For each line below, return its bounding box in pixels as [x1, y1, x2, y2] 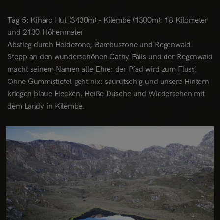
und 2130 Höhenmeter [7, 27, 83, 37]
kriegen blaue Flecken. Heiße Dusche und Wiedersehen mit [7, 89, 205, 99]
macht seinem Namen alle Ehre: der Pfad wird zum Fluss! [7, 64, 197, 74]
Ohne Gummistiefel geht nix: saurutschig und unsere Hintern [7, 77, 209, 86]
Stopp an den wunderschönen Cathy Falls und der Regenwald [7, 52, 213, 62]
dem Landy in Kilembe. [7, 101, 84, 111]
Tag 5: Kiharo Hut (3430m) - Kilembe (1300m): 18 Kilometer [7, 15, 208, 25]
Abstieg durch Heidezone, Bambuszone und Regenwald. [7, 40, 193, 50]
